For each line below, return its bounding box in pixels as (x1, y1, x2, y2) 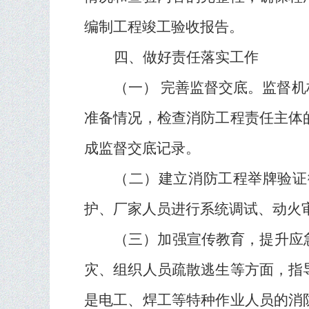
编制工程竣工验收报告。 (84, 19, 243, 35)
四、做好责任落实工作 (114, 49, 259, 66)
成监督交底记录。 (84, 140, 200, 157)
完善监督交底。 (161, 79, 263, 96)
